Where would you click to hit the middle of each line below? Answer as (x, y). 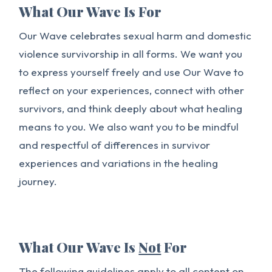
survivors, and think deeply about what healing (131, 108)
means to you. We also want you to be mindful (129, 127)
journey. (38, 181)
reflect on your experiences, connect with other (132, 90)
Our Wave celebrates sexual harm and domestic (135, 36)
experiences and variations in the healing (119, 163)
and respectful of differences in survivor (115, 145)
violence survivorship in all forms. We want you (131, 54)
